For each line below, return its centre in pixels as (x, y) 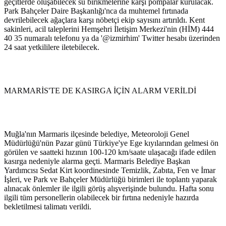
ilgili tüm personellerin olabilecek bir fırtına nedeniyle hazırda (101, 198)
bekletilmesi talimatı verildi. (48, 207)
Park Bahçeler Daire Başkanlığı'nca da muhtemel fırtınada (96, 11)
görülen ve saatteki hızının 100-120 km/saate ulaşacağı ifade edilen (110, 152)
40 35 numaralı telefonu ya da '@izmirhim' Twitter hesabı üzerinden (112, 38)
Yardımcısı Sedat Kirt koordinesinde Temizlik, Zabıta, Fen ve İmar (110, 171)
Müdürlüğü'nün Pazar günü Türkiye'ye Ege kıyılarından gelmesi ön (111, 143)
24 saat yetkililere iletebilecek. (52, 47)
